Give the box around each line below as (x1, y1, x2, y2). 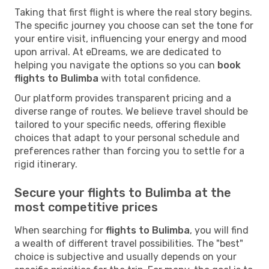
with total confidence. (98, 72, 201, 84)
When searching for (14, 224, 106, 236)
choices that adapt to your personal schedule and (14, 131, 240, 144)
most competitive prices (14, 199, 158, 214)
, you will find (190, 224, 249, 236)
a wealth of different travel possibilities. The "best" (14, 237, 243, 249)
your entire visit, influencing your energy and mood (14, 32, 247, 44)
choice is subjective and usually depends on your (14, 250, 237, 262)
